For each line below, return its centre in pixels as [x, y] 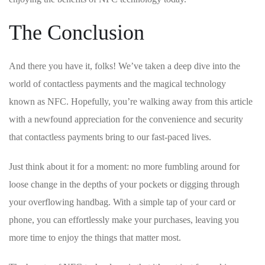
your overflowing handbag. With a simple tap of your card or [122, 202]
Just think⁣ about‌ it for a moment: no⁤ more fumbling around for [124, 167]
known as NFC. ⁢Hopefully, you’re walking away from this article [131, 102]
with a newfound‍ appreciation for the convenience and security [126, 119]
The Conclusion [77, 33]
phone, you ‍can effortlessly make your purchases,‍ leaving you [124, 220]
